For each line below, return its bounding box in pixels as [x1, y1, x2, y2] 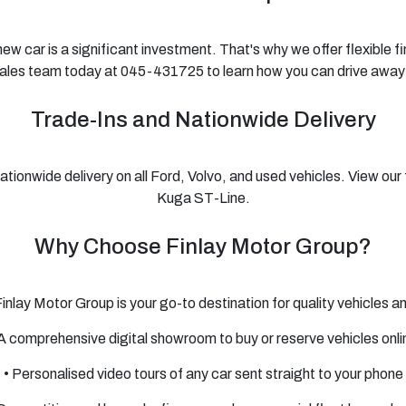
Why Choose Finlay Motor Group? [34, 235, 372, 258]
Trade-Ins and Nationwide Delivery [30, 108, 376, 131]
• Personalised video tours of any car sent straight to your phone [3, 366, 403, 382]
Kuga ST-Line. [156, 190, 250, 206]
